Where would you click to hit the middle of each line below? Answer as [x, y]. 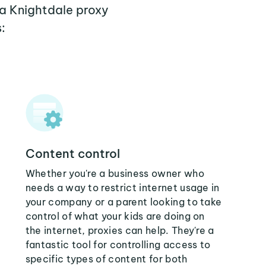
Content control [72, 153]
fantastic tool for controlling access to [118, 245]
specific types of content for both [106, 259]
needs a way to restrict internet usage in [122, 188]
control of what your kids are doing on [115, 216]
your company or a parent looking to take [123, 202]
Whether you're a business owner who [115, 173]
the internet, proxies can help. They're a [120, 230]
